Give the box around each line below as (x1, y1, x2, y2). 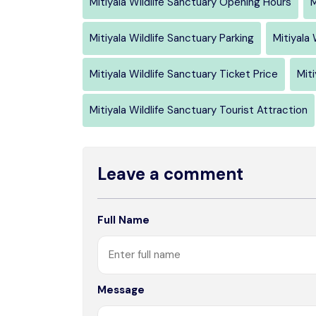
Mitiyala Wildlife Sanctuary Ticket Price (90, 66, 278, 81)
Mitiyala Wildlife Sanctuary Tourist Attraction (90, 102, 308, 117)
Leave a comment (97, 162, 243, 185)
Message (97, 282, 145, 297)
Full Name (97, 212, 150, 227)
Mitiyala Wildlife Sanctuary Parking (90, 30, 254, 45)
